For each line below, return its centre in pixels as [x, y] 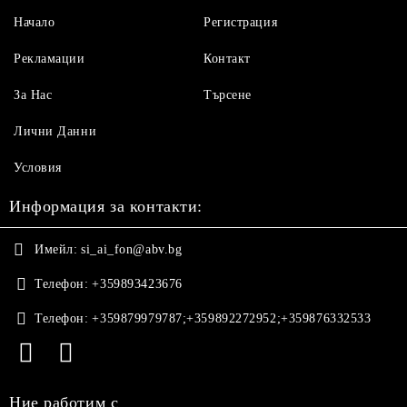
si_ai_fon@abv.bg [132, 249]
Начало [35, 22]
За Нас [33, 95]
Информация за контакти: [106, 206]
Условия [38, 168]
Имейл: [56, 249]
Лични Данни [55, 131]
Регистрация [241, 22]
